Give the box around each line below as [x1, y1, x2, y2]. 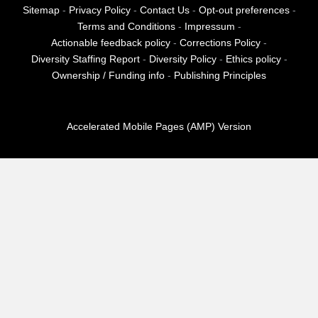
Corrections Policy [180, 38, 261, 49]
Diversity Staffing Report [31, 54, 140, 65]
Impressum [184, 21, 235, 33]
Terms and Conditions [77, 21, 175, 33]
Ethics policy [225, 54, 281, 65]
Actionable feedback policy [51, 38, 170, 49]
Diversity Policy [148, 54, 216, 65]
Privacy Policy [68, 5, 131, 16]
